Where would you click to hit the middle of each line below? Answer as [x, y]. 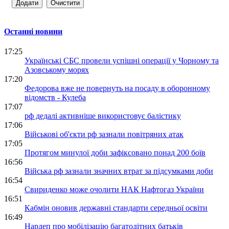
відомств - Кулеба [55, 97]
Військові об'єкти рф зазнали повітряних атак [104, 134]
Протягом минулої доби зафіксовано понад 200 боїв [115, 153]
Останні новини [33, 31]
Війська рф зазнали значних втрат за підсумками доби [119, 171]
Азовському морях [57, 70]
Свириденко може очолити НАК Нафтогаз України [114, 189]
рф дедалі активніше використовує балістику [103, 116]
